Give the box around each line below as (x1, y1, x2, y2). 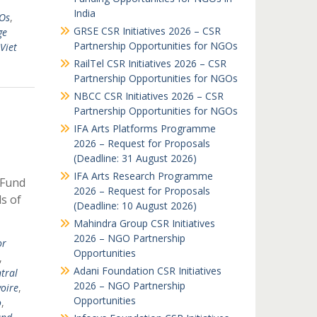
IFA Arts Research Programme (73, 169, 213, 183)
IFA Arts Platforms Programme (73, 122, 216, 135)
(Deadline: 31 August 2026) (73, 151, 197, 165)
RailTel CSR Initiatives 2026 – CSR (73, 57, 226, 70)
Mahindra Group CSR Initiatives (73, 217, 215, 230)
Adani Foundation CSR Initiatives (73, 264, 221, 277)
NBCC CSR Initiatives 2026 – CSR (73, 89, 224, 103)
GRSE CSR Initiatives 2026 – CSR (73, 24, 221, 38)
